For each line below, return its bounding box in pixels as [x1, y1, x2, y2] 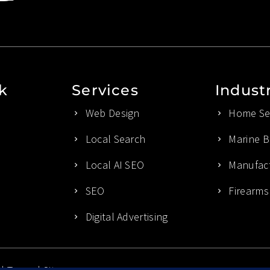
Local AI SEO [85, 158, 145, 172]
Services [72, 81, 139, 99]
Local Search [85, 132, 146, 146]
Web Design [85, 106, 140, 120]
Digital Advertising [85, 210, 168, 224]
